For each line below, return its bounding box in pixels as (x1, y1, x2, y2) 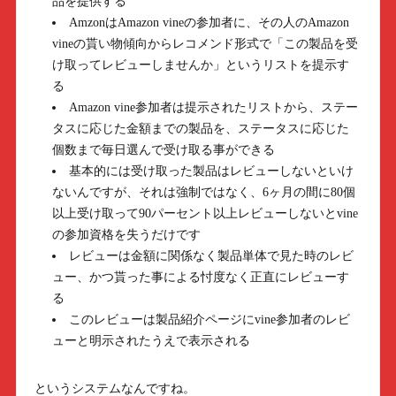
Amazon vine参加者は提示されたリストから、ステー (68, 101, 358, 114)
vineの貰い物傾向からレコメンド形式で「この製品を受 (52, 37, 359, 50)
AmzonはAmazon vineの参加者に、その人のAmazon (68, 16, 349, 29)
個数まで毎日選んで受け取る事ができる (52, 143, 276, 156)
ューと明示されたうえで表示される (52, 334, 251, 347)
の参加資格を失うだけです (52, 228, 202, 241)
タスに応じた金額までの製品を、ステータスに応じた (52, 122, 350, 135)
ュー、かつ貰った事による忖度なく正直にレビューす (52, 270, 350, 284)
